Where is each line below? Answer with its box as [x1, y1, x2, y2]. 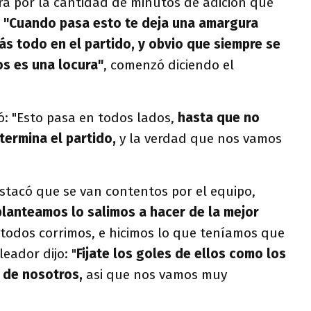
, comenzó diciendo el [103, 57, 234, 73]
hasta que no [178, 110, 260, 126]
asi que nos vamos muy [83, 267, 227, 283]
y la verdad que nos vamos [116, 131, 282, 146]
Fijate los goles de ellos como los [76, 246, 286, 262]
